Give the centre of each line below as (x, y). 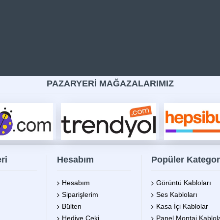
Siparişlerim (80, 195)
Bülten (72, 206)
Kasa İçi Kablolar (182, 206)
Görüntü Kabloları (184, 183)
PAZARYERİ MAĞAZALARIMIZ (110, 84)
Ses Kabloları (177, 195)
